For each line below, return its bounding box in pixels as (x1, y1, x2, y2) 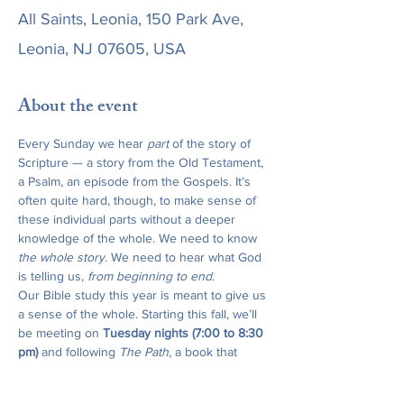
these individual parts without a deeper (18, 212, 239, 226)
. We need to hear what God (105, 250, 265, 264)
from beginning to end (87, 269, 212, 283)
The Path (119, 344, 169, 359)
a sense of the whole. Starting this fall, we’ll (18, 307, 261, 321)
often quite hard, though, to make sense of (18, 193, 260, 207)
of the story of (169, 136, 254, 151)
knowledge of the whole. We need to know (18, 231, 261, 245)
